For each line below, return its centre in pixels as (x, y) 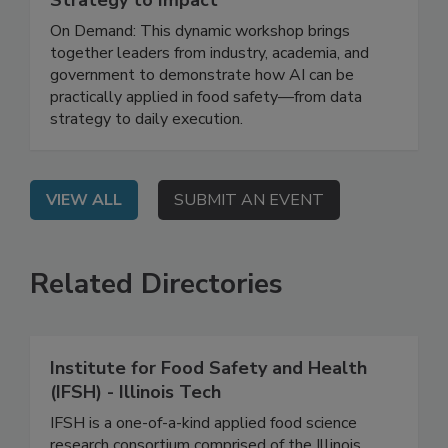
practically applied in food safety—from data (206, 139)
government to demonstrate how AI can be (202, 117)
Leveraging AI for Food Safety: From (205, 18)
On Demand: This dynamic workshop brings (200, 73)
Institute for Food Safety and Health (208, 410)
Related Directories (156, 326)
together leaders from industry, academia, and (209, 95)
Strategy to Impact (134, 42)
